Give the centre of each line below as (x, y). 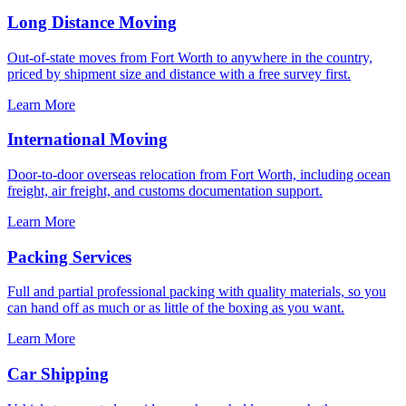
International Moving (87, 140)
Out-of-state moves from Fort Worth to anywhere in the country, (190, 57)
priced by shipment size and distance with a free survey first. (179, 73)
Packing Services (69, 256)
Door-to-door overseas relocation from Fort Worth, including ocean (199, 175)
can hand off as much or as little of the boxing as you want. (176, 308)
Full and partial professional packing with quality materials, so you (197, 292)
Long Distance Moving (92, 22)
